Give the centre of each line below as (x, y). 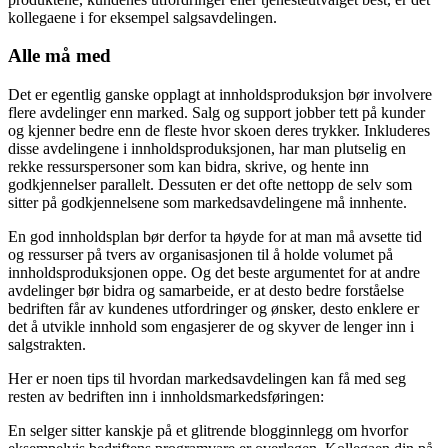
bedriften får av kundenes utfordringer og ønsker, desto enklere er (213, 308)
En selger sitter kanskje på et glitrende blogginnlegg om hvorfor (208, 430)
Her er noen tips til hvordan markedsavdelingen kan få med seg (207, 378)
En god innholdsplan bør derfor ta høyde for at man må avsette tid (215, 236)
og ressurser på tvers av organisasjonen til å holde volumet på (200, 254)
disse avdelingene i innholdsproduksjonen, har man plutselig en (207, 148)
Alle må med (59, 56)
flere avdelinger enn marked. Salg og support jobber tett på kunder (216, 112)
